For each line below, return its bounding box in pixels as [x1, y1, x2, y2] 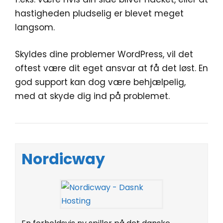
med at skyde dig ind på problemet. [15, 90, 170, 102]
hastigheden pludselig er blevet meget [15, 7, 184, 19]
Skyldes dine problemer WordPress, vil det [15, 48, 193, 60]
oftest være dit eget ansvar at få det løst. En [15, 62, 208, 74]
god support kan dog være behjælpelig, [15, 76, 186, 88]
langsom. [15, 21, 55, 33]
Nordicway [21, 148, 105, 170]
